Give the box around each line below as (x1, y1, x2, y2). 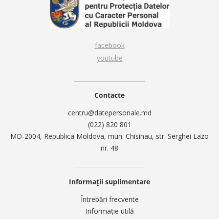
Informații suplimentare (69, 177, 150, 186)
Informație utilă (85, 206, 134, 216)
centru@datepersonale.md (67, 108, 152, 117)
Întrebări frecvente (80, 195, 139, 204)
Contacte (94, 90, 125, 100)
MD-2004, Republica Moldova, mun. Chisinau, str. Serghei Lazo (10, 131, 209, 141)
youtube (96, 53, 123, 63)
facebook (94, 41, 125, 50)
